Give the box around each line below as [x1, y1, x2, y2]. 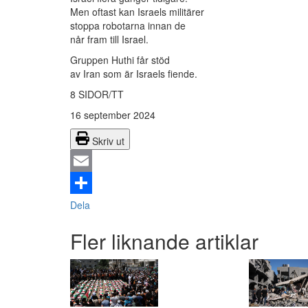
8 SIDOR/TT [70, 87, 124, 102]
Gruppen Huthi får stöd [70, 53, 170, 67]
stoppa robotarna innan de [70, 19, 186, 33]
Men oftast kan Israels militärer [70, 5, 204, 19]
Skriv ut [92, 134, 124, 148]
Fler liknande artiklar [70, 226, 258, 256]
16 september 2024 [70, 108, 155, 122]
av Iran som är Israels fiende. [70, 67, 197, 81]
